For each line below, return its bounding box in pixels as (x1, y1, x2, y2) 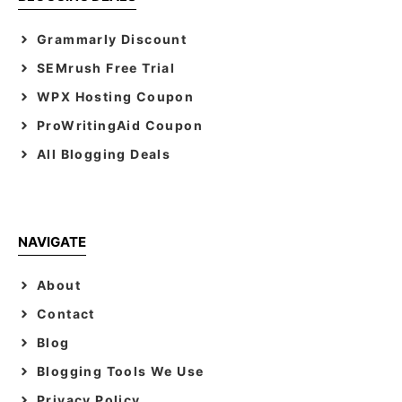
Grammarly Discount (37, 31, 188, 47)
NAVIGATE (18, 232, 86, 250)
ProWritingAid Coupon (37, 117, 203, 133)
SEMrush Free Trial (37, 59, 176, 75)
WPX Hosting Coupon (37, 88, 195, 104)
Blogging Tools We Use (37, 363, 205, 379)
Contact (37, 305, 95, 321)
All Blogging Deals (37, 145, 171, 162)
